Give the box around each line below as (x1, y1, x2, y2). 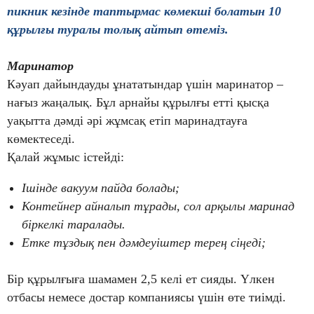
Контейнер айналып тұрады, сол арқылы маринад (22, 199, 294, 214)
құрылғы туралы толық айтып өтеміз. (7, 22, 228, 37)
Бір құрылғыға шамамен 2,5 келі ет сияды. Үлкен (7, 272, 275, 287)
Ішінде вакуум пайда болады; (22, 181, 179, 196)
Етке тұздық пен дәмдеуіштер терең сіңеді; (22, 235, 266, 250)
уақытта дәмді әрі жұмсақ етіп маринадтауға (7, 114, 247, 128)
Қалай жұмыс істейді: (7, 150, 124, 165)
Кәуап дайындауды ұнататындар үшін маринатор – (7, 77, 283, 92)
